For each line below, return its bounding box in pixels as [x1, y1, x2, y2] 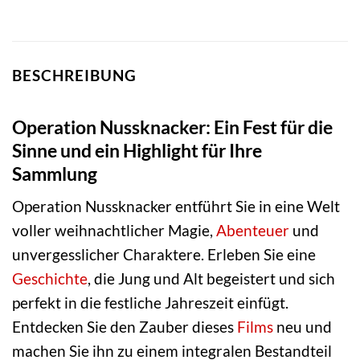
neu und [273, 317, 332, 337]
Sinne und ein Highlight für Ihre [12, 138, 262, 162]
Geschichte [12, 269, 88, 288]
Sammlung [12, 162, 97, 185]
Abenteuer [216, 221, 289, 240]
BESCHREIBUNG [12, 66, 137, 85]
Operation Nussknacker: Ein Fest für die [12, 115, 333, 138]
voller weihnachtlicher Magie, [12, 221, 216, 240]
